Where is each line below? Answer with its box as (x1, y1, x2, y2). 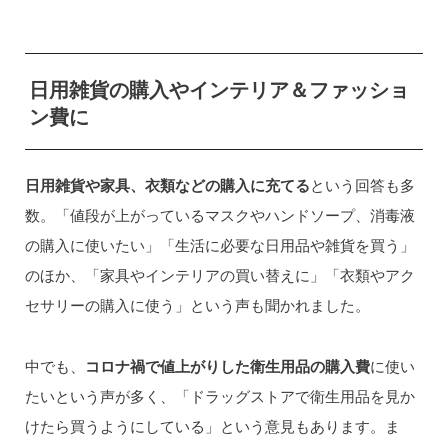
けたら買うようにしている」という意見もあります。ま (24, 415, 400, 436)
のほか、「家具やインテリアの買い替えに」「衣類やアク (24, 265, 415, 286)
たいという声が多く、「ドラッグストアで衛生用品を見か (24, 385, 415, 406)
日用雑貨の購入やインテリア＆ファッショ (28, 75, 409, 103)
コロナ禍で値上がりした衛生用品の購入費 (84, 355, 370, 376)
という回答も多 (309, 175, 415, 196)
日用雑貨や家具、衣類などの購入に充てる (24, 175, 310, 196)
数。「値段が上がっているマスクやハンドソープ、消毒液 (24, 205, 415, 226)
